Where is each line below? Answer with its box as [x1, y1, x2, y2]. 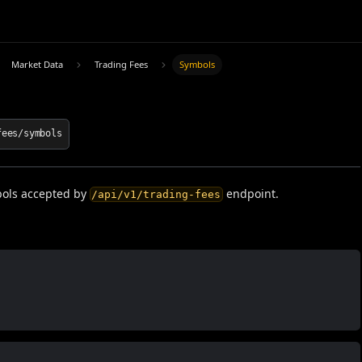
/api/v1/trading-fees [91, 188, 221, 201]
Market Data [11, 57, 64, 70]
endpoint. [222, 185, 279, 201]
